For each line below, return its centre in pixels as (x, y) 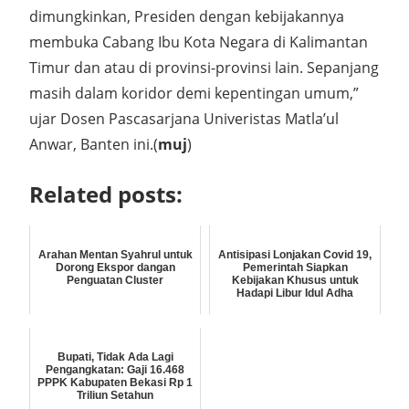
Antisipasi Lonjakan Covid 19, (295, 255)
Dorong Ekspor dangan (115, 267)
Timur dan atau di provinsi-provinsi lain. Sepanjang (204, 68)
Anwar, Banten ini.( (94, 144)
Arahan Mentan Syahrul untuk (115, 255)
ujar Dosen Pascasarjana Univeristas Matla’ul (184, 119)
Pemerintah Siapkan (295, 267)
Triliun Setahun (115, 395)
